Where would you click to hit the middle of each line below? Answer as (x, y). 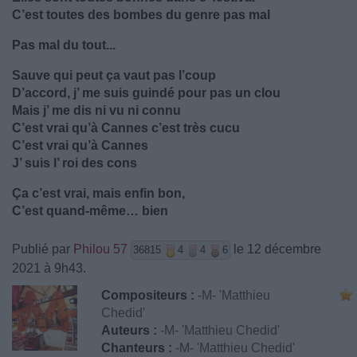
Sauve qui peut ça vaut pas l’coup (114, 75)
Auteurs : (129, 330)
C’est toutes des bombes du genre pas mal (141, 15)
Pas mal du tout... (64, 45)
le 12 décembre (276, 249)
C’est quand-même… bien (90, 211)
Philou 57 (100, 249)
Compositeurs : (148, 295)
